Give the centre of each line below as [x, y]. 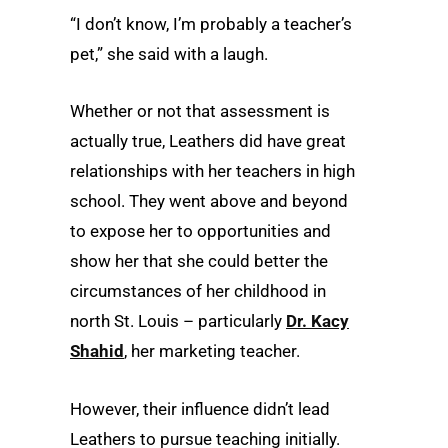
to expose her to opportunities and [200, 231]
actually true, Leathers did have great [208, 141]
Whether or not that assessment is [200, 111]
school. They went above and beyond [209, 201]
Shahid [97, 351]
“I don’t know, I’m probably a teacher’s [211, 24]
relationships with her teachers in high [212, 171]
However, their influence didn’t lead [200, 408]
